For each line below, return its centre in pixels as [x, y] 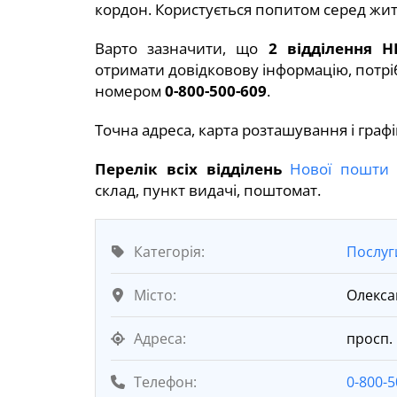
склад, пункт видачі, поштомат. [208, 190]
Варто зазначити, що [182, 48]
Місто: [155, 295]
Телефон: [165, 381]
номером [130, 90]
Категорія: [169, 251]
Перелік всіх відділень [188, 168]
